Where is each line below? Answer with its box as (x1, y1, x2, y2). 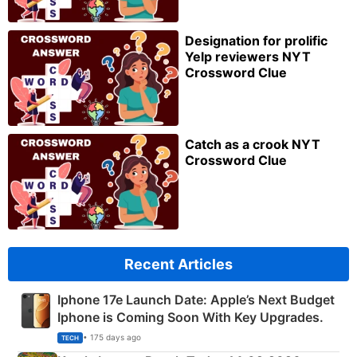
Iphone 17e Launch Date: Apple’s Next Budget (57, 292, 335, 308)
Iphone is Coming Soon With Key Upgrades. (57, 309, 324, 326)
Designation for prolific (185, 33, 328, 49)
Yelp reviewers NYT (185, 49, 311, 65)
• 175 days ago (83, 331, 141, 342)
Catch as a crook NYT (185, 136, 320, 153)
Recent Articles (124, 256, 233, 273)
